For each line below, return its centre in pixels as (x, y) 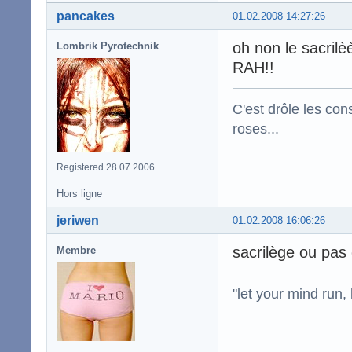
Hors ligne (79, 193)
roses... (256, 128)
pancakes (86, 16)
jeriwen (78, 220)
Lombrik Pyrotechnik (108, 46)
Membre (76, 250)
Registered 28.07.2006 (106, 167)
